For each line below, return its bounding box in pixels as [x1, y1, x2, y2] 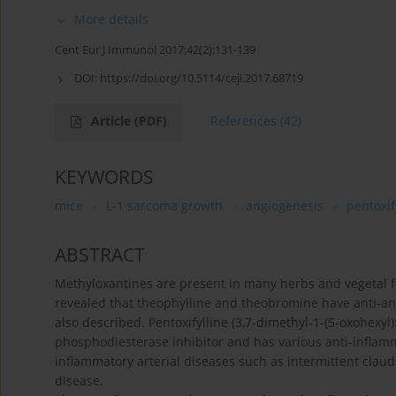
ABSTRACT [55, 242, 145, 268]
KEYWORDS [55, 164, 154, 190]
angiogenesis [246, 197, 324, 215]
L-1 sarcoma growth [106, 197, 223, 215]
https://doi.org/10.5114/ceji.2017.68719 [100, 70, 303, 87]
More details [74, 11, 148, 28]
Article [91, 112, 134, 130]
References [210, 112, 277, 130]
